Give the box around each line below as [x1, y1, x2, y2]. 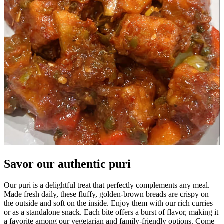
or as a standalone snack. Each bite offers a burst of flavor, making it [4, 207, 218, 216]
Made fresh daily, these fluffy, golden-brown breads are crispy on [4, 189, 209, 198]
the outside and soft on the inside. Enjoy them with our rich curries [4, 198, 213, 207]
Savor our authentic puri [4, 157, 131, 170]
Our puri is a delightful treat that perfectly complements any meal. [4, 180, 210, 189]
